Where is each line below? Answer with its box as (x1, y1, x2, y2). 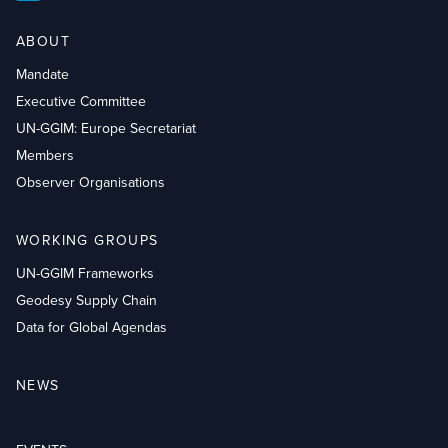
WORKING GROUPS (16, 230, 159, 250)
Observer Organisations (16, 172, 165, 192)
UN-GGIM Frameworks (16, 263, 154, 283)
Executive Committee (16, 91, 146, 111)
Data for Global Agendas (16, 317, 167, 337)
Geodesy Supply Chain (16, 290, 157, 310)
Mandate (16, 64, 69, 84)
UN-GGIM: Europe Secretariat (16, 118, 196, 138)
